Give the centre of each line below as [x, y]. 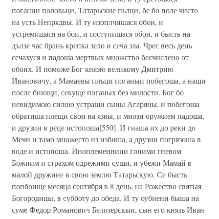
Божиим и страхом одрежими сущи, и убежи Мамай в [102, 163]
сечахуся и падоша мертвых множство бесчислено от [100, 57]
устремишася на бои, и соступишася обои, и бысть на [101, 33]
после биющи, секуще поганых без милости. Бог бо [98, 92]
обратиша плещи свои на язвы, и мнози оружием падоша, [108, 116]
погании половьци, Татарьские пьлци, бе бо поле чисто [105, 10]
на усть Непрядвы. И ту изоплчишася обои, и [88, 22]
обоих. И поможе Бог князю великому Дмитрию [93, 69]
